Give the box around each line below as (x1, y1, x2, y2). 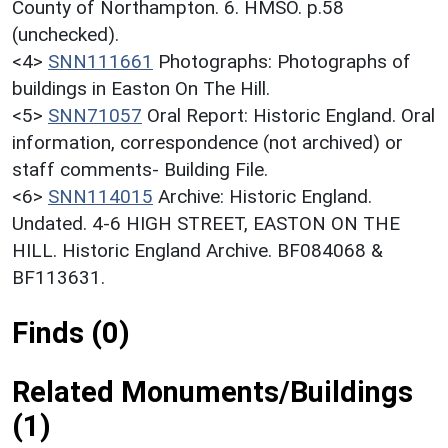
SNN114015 (48, 185, 153, 209)
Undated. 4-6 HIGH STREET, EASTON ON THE (12, 212, 400, 236)
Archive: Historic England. (158, 185, 372, 209)
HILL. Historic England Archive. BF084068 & (12, 239, 383, 263)
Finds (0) (12, 316, 130, 351)
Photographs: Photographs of (158, 50, 411, 74)
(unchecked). (12, 23, 119, 47)
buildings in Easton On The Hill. (12, 77, 270, 101)
